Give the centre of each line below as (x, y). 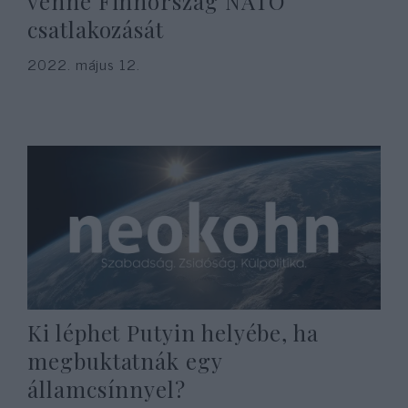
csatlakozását (96, 29)
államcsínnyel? (107, 389)
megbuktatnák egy (125, 361)
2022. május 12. (84, 64)
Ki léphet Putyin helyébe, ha (173, 332)
